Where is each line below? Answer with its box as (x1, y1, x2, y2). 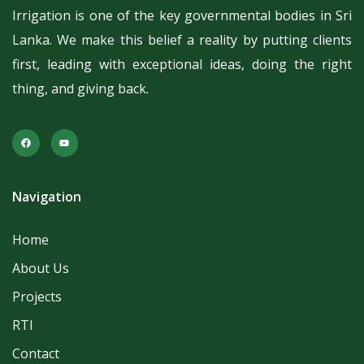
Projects (12, 287, 62, 305)
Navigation (12, 187, 81, 206)
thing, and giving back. (12, 80, 149, 98)
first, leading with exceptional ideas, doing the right (12, 55, 352, 74)
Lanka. (12, 31, 58, 50)
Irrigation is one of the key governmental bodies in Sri (12, 6, 352, 25)
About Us (12, 258, 69, 277)
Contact (12, 344, 59, 362)
